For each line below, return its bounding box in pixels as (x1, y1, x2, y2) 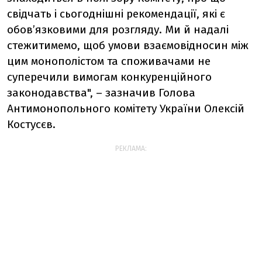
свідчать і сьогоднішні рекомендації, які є (7, 7, 225, 20)
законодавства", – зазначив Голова (7, 86, 195, 99)
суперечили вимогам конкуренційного (7, 70, 212, 84)
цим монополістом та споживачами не (7, 54, 211, 68)
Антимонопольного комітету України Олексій (7, 102, 244, 115)
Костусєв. (7, 118, 56, 131)
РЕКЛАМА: (115, 144, 147, 153)
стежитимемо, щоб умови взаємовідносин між (7, 39, 249, 52)
